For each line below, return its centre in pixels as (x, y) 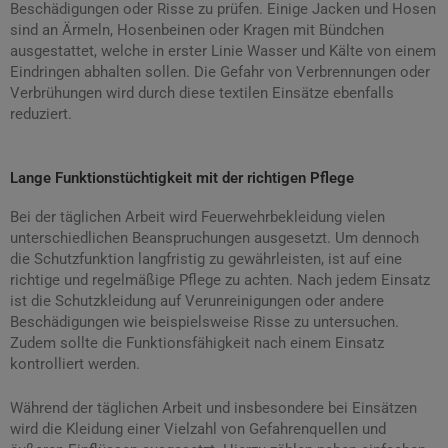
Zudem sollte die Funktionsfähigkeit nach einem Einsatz (197, 342)
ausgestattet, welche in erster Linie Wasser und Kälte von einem (223, 51)
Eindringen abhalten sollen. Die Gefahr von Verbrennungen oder (220, 72)
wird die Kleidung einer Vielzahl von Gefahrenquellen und (198, 428)
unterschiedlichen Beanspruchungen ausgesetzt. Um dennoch (214, 237)
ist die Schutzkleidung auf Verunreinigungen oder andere (197, 300)
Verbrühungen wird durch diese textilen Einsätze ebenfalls (202, 93)
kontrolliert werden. (75, 363)
